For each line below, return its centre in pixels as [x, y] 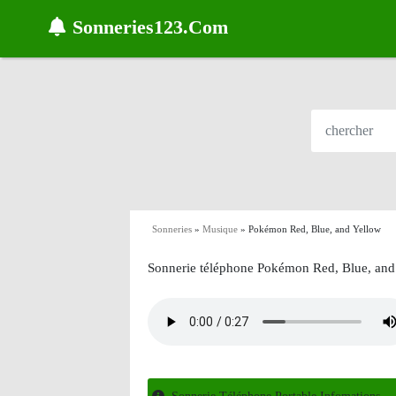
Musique [220, 229]
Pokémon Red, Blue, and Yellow [315, 229]
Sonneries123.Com [150, 27]
